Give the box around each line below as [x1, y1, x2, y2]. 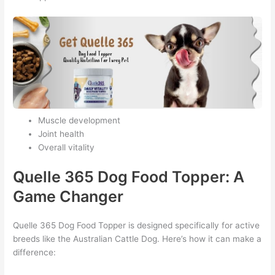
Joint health [38, 129, 85, 139]
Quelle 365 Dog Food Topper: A [13, 167, 245, 186]
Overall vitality [38, 142, 95, 153]
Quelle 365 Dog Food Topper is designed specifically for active [13, 220, 260, 230]
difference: [13, 247, 56, 257]
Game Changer [13, 187, 124, 206]
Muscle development [38, 115, 121, 126]
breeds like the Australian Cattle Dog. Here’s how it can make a [13, 233, 262, 244]
